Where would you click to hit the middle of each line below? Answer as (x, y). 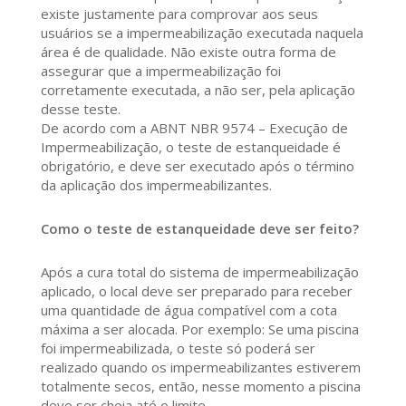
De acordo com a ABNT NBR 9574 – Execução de (194, 128)
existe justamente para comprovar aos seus (179, 14)
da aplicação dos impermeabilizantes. (156, 185)
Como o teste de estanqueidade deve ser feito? (199, 229)
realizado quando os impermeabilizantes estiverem (200, 367)
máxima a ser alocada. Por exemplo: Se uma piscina (199, 329)
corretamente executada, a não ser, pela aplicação (198, 90)
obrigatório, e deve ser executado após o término (197, 166)
